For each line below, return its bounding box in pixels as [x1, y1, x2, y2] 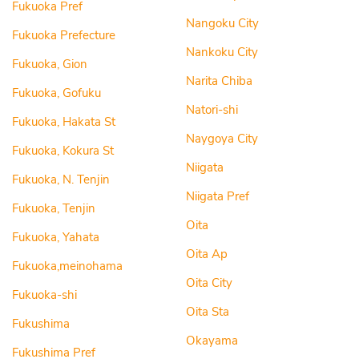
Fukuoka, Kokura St [12, 143, 114, 159]
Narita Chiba [185, 73, 252, 89]
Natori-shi [185, 102, 238, 118]
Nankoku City [185, 44, 258, 60]
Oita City [185, 275, 232, 291]
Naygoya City [185, 131, 258, 147]
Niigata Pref [185, 188, 249, 204]
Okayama [185, 333, 238, 349]
